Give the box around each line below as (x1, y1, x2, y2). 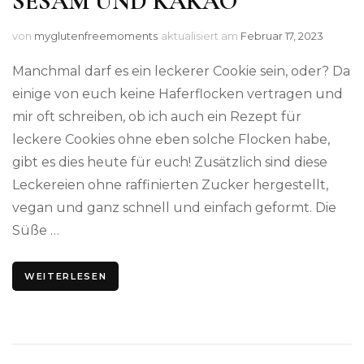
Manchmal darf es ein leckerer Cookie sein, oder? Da (12, 63, 350, 79)
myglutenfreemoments (34, 28, 158, 42)
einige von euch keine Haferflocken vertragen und (12, 85, 343, 102)
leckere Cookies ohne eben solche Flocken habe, (12, 131, 330, 147)
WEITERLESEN (24, 270, 107, 282)
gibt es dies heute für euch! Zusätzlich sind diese (12, 154, 327, 170)
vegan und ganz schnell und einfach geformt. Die (12, 199, 336, 215)
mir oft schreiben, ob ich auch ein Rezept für (12, 108, 301, 124)
